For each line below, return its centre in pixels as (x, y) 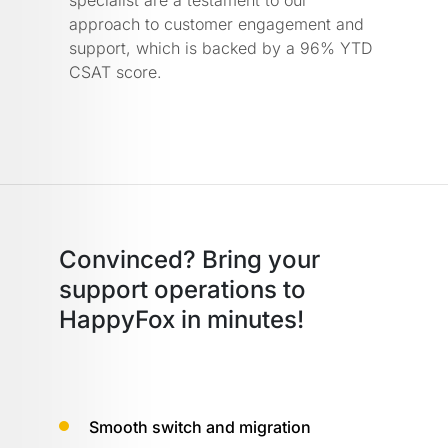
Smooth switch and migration (200, 426)
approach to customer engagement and (216, 23)
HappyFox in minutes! (181, 319)
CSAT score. (115, 71)
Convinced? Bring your (189, 259)
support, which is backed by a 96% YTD (221, 47)
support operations (171, 289)
